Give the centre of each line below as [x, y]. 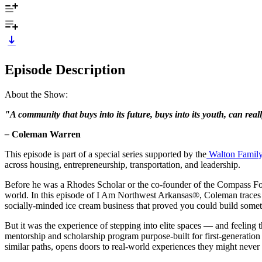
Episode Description [65, 69]
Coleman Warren [46, 134]
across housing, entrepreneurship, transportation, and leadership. [123, 164]
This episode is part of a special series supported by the [106, 154]
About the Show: [36, 94]
